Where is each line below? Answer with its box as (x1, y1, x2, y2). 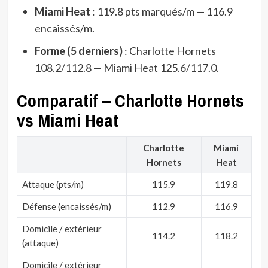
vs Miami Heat (16, 108, 118, 132)
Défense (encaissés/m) (22, 200, 111, 212)
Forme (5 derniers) (34, 44, 123, 57)
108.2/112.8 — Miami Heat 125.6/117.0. (34, 60, 219, 74)
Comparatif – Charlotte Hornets (16, 88, 244, 112)
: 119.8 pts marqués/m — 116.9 (90, 4, 233, 18)
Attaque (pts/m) (22, 178, 84, 190)
